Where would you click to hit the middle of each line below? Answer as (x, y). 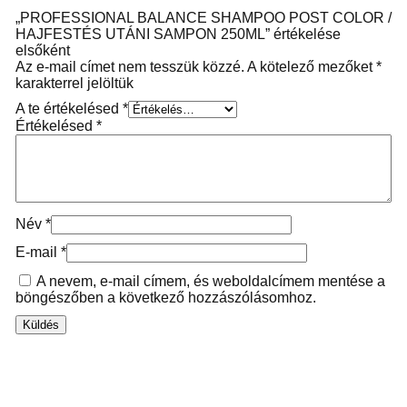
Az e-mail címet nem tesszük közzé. (129, 66)
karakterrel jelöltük (74, 83)
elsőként (42, 50)
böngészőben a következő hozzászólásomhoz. (165, 297)
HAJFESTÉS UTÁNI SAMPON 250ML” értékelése (178, 34)
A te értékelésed (69, 108)
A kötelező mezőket (311, 66)
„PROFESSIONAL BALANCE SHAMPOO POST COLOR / (203, 17)
